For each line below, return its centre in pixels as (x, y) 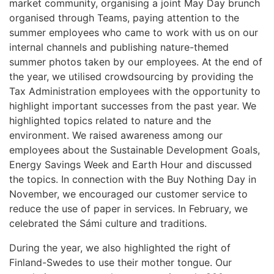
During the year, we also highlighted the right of (120, 247)
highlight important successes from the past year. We (133, 106)
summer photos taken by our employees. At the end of (136, 61)
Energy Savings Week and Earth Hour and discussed (131, 164)
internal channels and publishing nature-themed (119, 47)
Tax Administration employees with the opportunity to (135, 91)
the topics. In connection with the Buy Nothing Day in (133, 179)
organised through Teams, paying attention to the (124, 17)
